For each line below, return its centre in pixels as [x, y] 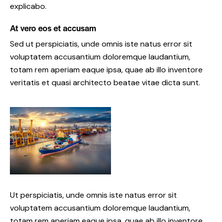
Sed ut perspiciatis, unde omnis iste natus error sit [101, 44]
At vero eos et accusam [53, 28]
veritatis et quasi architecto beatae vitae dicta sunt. [105, 82]
